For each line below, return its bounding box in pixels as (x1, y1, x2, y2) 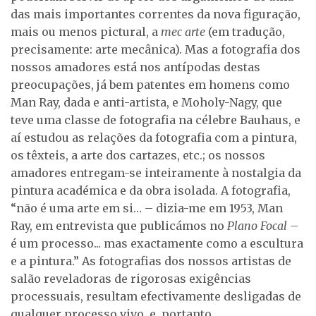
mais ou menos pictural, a (11, 25, 161, 39)
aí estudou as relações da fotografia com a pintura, (11, 130, 297, 145)
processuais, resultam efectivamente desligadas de (11, 289, 301, 304)
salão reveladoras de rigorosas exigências (11, 272, 251, 286)
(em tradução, (205, 25, 285, 39)
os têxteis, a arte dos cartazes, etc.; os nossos (11, 148, 265, 163)
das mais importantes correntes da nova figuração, (11, 7, 300, 22)
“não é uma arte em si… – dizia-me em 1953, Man (11, 201, 283, 216)
